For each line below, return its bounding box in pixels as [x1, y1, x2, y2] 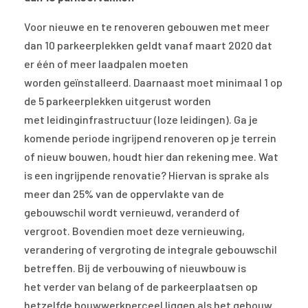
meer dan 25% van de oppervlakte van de [24, 187, 224, 201]
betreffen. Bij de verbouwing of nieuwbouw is [24, 261, 246, 275]
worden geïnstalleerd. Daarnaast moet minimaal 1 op [24, 76, 283, 89]
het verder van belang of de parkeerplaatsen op [24, 280, 258, 294]
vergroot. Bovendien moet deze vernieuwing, [24, 224, 245, 238]
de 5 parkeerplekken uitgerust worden [24, 94, 211, 108]
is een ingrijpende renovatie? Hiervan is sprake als [24, 168, 269, 182]
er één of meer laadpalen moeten [24, 57, 188, 71]
